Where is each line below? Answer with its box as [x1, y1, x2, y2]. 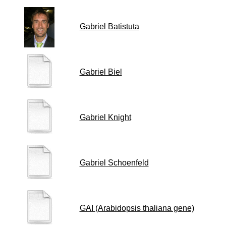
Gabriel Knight [79, 113, 131, 122]
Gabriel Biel [79, 68, 122, 76]
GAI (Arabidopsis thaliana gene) [79, 204, 194, 212]
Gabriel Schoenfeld [79, 158, 149, 167]
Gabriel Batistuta [79, 22, 139, 31]
